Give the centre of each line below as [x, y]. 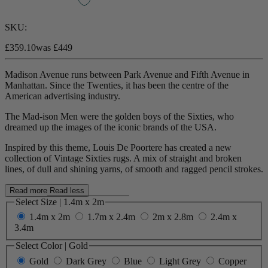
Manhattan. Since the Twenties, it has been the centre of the [117, 85]
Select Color [53, 246]
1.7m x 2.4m [111, 217]
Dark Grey [86, 261]
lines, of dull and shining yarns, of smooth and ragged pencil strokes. [134, 169]
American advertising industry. [63, 96]
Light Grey [180, 261]
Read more [30, 190]
